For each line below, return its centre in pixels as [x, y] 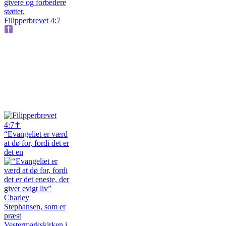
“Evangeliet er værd [36, 134]
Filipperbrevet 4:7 [32, 20]
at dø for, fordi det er [37, 143]
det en [14, 152]
